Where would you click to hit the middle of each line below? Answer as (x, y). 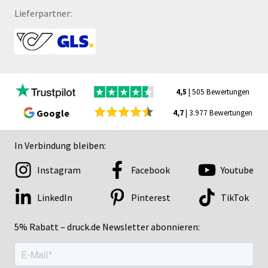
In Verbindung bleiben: (60, 145)
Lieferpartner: (43, 13)
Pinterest (151, 197)
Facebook (150, 170)
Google (53, 113)
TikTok (235, 197)
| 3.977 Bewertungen (218, 113)
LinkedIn (55, 197)
